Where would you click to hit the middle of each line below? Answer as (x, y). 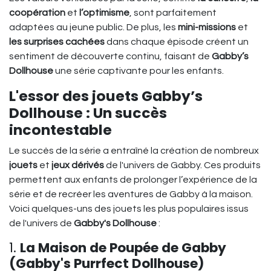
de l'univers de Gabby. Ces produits (182, 165)
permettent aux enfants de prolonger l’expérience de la (133, 179)
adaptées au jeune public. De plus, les (93, 27)
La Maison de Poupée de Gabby (123, 247)
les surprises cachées (57, 41)
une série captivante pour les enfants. (139, 70)
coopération (37, 12)
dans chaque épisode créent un (177, 41)
